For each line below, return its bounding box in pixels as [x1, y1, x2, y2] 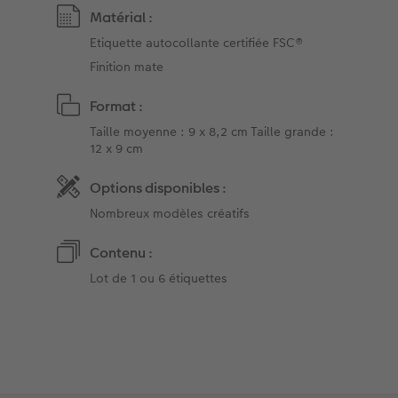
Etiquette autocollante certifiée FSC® [90, 34, 305, 52]
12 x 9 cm [90, 139, 144, 158]
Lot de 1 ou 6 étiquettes [90, 269, 228, 288]
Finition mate [90, 58, 164, 76]
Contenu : [90, 243, 154, 264]
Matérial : [90, 7, 154, 28]
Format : [90, 96, 144, 117]
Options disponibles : [90, 178, 227, 199]
